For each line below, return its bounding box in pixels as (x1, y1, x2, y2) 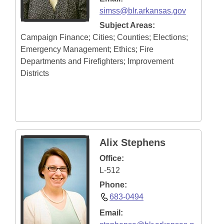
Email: (99, 208, 123, 217)
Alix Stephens (99, 137, 165, 148)
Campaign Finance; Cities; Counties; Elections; (20, 33, 188, 41)
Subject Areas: (99, 21, 155, 29)
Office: (99, 154, 124, 162)
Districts (20, 69, 49, 77)
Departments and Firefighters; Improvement (20, 57, 173, 65)
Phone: (99, 180, 127, 189)
